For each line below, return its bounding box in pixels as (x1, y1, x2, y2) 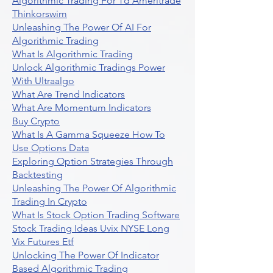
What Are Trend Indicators (12, 88, 125, 100)
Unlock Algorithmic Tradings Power (12, 62, 165, 73)
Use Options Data (12, 142, 89, 154)
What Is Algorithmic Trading (12, 48, 133, 60)
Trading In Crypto (12, 196, 87, 207)
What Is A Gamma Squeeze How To (12, 129, 165, 140)
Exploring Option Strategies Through (12, 155, 173, 167)
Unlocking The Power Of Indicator (12, 249, 159, 261)
